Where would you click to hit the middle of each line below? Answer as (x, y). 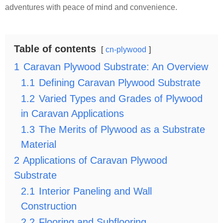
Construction (49, 206)
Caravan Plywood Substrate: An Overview (116, 67)
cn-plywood (126, 50)
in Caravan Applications (72, 113)
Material (39, 144)
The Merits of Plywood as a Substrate (122, 129)
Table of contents (55, 49)
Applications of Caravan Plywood (95, 160)
